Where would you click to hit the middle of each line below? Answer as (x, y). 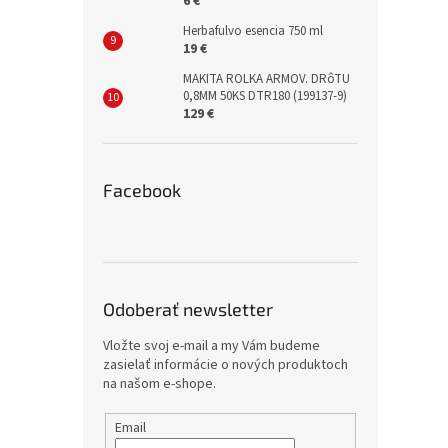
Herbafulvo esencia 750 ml (253, 31)
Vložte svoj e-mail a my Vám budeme (211, 346)
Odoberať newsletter (188, 309)
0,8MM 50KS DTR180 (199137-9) (265, 96)
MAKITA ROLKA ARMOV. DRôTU (266, 79)
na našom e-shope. (159, 384)
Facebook (142, 190)
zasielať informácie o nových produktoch (225, 365)
